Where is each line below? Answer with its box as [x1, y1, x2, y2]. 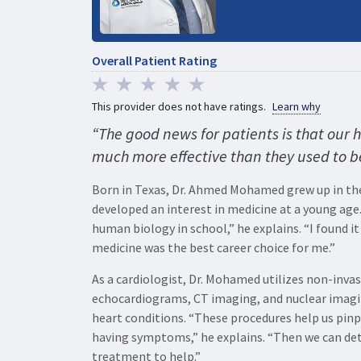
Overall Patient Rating [92, 52, 217, 68]
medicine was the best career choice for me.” [92, 239, 335, 255]
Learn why [272, 98, 321, 114]
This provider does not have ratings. [92, 98, 268, 114]
